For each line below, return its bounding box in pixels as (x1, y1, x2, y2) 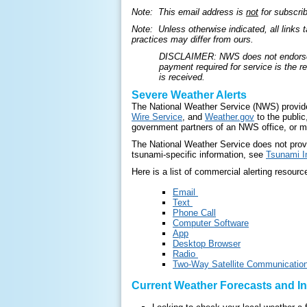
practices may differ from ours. (132, 34, 254, 45)
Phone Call (173, 207, 216, 218)
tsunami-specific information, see (132, 149, 266, 160)
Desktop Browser (173, 238, 241, 249)
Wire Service (132, 111, 182, 122)
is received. (159, 71, 205, 82)
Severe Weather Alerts (132, 88, 247, 101)
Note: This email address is (132, 6, 246, 17)
